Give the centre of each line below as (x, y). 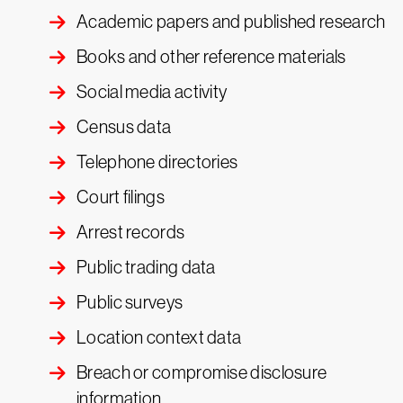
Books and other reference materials (211, 57)
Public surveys (130, 302)
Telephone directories (157, 162)
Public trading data (146, 267)
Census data (124, 127)
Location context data (159, 337)
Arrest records (131, 232)
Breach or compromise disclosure (202, 372)
